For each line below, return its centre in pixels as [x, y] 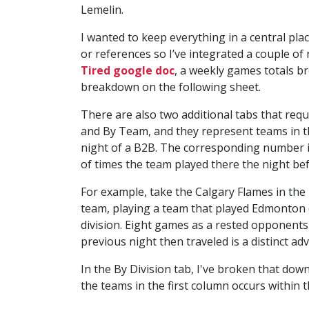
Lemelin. [102, 9]
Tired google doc [128, 70]
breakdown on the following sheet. [171, 87]
